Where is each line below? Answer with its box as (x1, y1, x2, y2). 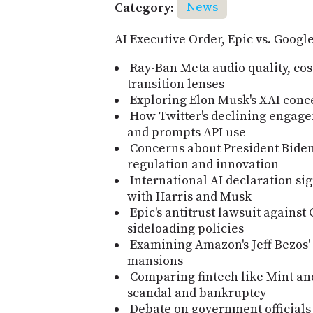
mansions (127, 252, 183, 269)
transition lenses (127, 75, 224, 92)
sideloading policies (127, 220, 244, 237)
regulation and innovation (127, 156, 279, 173)
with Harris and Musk (127, 188, 252, 205)
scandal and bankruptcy (127, 284, 266, 301)
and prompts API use (127, 124, 246, 140)
